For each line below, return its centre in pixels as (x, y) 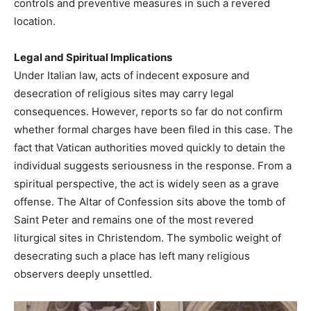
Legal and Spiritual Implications (93, 58)
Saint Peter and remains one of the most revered (134, 220)
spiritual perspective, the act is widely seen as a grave (146, 184)
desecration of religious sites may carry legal (124, 94)
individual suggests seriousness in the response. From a (153, 166)
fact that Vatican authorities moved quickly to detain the (150, 148)
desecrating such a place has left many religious (132, 256)
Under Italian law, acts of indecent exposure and (132, 76)
